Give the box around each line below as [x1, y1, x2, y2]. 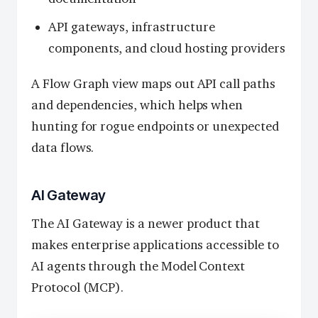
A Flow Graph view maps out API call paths [31, 76, 275, 92]
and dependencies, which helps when [31, 97, 243, 114]
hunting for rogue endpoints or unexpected [31, 119, 279, 135]
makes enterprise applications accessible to [31, 237, 279, 253]
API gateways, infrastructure [48, 19, 215, 35]
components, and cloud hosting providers [48, 40, 285, 57]
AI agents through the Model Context [31, 258, 246, 275]
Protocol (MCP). [31, 280, 124, 296]
